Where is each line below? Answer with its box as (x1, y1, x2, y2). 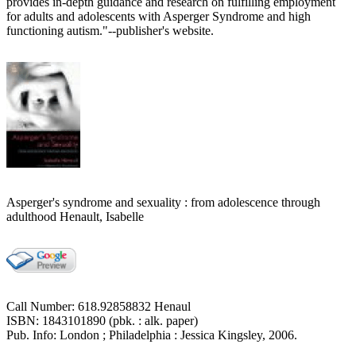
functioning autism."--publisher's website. (6, 23, 214, 37)
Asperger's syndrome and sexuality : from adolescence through (6, 195, 320, 209)
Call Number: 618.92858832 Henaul (6, 299, 191, 313)
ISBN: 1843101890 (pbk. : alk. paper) (6, 313, 198, 327)
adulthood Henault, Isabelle (6, 209, 144, 223)
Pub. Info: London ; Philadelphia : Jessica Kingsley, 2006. (6, 327, 297, 342)
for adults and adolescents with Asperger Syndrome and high (6, 9, 311, 23)
